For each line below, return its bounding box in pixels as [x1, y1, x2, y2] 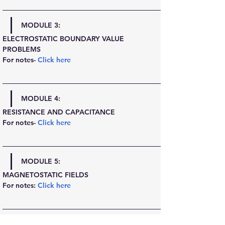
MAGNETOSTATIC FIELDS [3, 170, 88, 179]
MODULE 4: [21, 94, 60, 103]
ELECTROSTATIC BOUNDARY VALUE [3, 34, 126, 43]
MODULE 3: [21, 21, 60, 30]
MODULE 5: [21, 157, 60, 166]
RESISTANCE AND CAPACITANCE [3, 107, 115, 117]
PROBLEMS [3, 45, 41, 54]
